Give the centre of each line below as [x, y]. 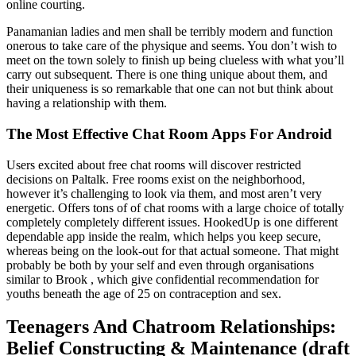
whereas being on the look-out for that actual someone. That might [172, 250]
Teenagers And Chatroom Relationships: [171, 327]
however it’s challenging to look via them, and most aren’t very [164, 193]
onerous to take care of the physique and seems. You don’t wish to [172, 46]
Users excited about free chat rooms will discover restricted [154, 164]
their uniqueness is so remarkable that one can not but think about [170, 89]
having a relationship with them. [87, 103]
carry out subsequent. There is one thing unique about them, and [167, 75]
